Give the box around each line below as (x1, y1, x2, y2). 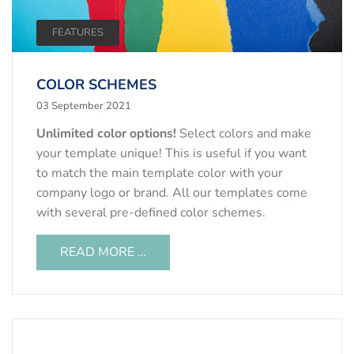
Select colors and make (176, 124, 311, 142)
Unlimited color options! (36, 124, 176, 142)
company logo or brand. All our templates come (36, 183, 307, 201)
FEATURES (52, 24, 104, 40)
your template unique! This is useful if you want (36, 144, 307, 162)
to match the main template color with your (36, 164, 283, 182)
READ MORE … (60, 243, 146, 261)
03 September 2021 (36, 98, 131, 113)
